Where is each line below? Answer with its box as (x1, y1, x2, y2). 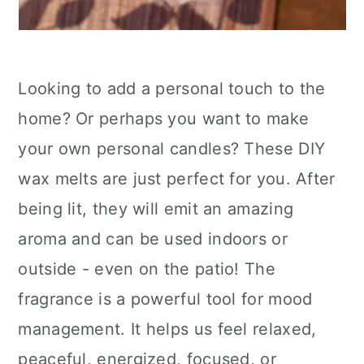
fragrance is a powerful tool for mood (18, 289, 313, 309)
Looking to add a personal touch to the (18, 79, 326, 98)
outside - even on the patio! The (18, 259, 275, 279)
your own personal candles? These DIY (18, 139, 326, 158)
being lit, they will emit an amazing (18, 199, 294, 219)
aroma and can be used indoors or (18, 229, 288, 249)
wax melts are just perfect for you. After (18, 169, 336, 188)
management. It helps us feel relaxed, (18, 319, 317, 339)
